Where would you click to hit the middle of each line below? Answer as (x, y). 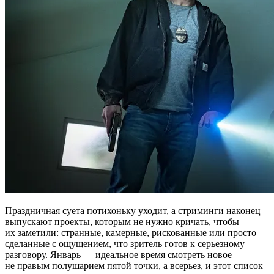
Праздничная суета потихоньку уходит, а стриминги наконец (133, 211)
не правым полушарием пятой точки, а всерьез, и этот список (134, 266)
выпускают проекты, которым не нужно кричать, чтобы (122, 222)
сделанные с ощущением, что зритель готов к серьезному (125, 244)
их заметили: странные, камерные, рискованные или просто (131, 233)
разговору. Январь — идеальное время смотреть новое (118, 255)
